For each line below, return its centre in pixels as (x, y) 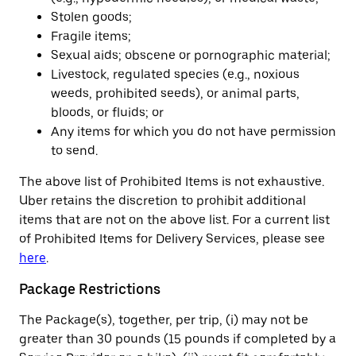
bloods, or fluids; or (107, 112)
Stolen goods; (91, 17)
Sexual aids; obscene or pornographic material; (191, 55)
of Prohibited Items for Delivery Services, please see (172, 239)
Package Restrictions (90, 289)
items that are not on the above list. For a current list (174, 220)
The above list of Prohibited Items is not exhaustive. (172, 182)
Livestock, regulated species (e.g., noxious (175, 74)
